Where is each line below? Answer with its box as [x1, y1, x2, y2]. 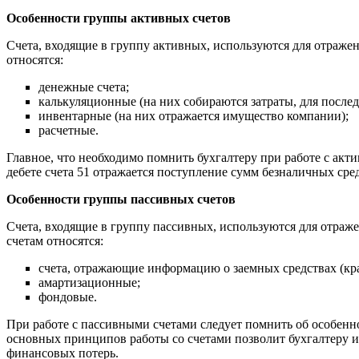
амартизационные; [38, 275, 140, 289]
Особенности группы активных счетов [6, 10, 231, 25]
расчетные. [38, 123, 99, 137]
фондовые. [38, 289, 97, 304]
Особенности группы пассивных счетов [6, 192, 236, 206]
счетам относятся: [6, 233, 103, 248]
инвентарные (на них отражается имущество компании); [38, 108, 349, 123]
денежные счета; [38, 79, 129, 94]
